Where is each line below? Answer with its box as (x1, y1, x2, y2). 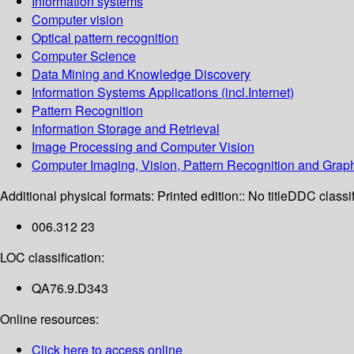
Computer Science (32, 47, 136, 66)
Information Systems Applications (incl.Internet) (32, 83, 294, 102)
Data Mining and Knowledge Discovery (32, 65, 250, 84)
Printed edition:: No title (157, 186, 288, 205)
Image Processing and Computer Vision (32, 137, 254, 156)
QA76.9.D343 (32, 279, 108, 298)
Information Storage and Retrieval (32, 119, 220, 138)
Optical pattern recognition (32, 28, 179, 47)
